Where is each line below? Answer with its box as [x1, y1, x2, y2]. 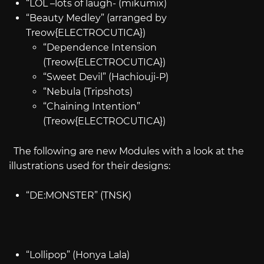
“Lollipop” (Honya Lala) [25, 249, 130, 261]
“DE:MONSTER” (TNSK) [25, 190, 131, 202]
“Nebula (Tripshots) [42, 85, 133, 97]
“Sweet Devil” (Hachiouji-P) [42, 71, 169, 82]
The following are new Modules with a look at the [9, 145, 244, 157]
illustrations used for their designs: [9, 160, 180, 171]
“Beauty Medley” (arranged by [25, 12, 167, 24]
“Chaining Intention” [42, 100, 140, 112]
